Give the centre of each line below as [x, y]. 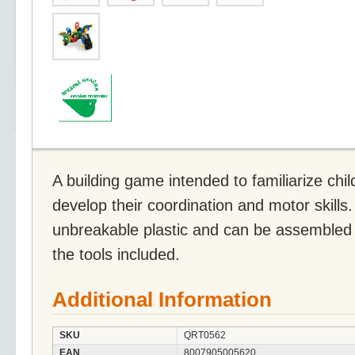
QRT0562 [205, 335]
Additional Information [162, 300]
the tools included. [116, 254]
